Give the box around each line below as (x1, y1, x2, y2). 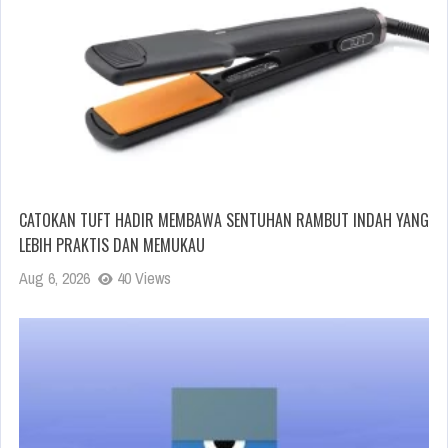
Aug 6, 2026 (19, 266, 90, 289)
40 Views (113, 266, 171, 289)
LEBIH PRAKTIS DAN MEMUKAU (19, 232, 205, 257)
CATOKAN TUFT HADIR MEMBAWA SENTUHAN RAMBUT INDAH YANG (19, 207, 429, 232)
